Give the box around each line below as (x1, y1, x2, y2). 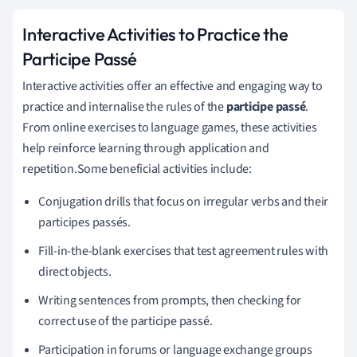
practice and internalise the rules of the (22, 97, 226, 116)
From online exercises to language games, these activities (22, 118, 317, 136)
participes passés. (38, 213, 131, 231)
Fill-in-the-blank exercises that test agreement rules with (38, 241, 329, 260)
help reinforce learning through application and (22, 139, 269, 157)
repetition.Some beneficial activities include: (22, 159, 252, 178)
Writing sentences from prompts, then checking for (38, 291, 302, 309)
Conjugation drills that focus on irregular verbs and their (38, 192, 329, 210)
